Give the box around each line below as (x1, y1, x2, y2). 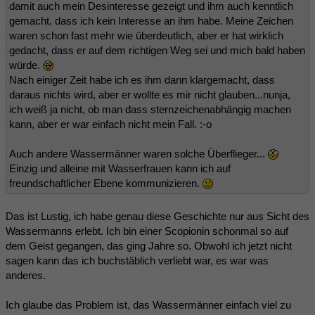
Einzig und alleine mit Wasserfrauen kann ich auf (9, 162, 231, 174)
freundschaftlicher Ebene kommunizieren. (9, 176, 202, 189)
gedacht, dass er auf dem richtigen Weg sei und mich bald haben (9, 44, 305, 56)
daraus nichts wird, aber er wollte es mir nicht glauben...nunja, (9, 88, 290, 101)
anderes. (6, 269, 46, 281)
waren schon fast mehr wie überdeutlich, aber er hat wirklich (9, 29, 283, 41)
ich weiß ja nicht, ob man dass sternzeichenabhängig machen (9, 103, 291, 115)
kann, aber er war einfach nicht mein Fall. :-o (9, 117, 212, 130)
